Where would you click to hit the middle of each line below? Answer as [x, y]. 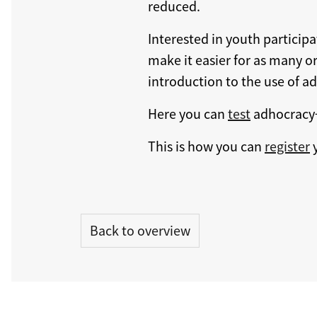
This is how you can [206, 146]
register [287, 146]
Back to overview [140, 230]
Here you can [188, 113]
